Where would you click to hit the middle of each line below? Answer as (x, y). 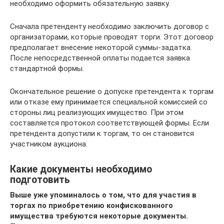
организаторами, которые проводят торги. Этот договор (112, 37)
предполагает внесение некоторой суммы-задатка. (101, 47)
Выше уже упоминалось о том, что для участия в (103, 195)
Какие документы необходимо (81, 169)
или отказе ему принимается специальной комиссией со (109, 102)
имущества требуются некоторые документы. (99, 216)
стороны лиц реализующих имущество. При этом (97, 112)
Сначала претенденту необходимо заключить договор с (109, 26)
